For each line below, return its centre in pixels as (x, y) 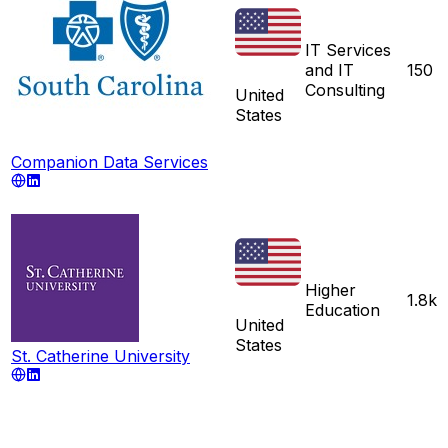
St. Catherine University (100, 355)
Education (342, 309)
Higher (330, 289)
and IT (329, 69)
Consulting (345, 89)
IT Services (348, 49)
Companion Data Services (109, 161)
